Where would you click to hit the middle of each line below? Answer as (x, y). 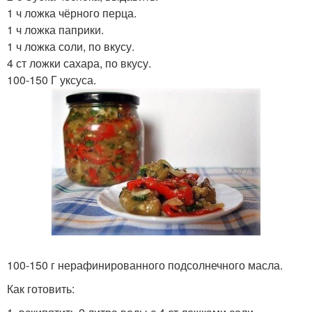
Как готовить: (41, 289)
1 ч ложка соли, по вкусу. (71, 46)
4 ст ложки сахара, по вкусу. (79, 63)
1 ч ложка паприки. (55, 30)
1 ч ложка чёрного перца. (72, 13)
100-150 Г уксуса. (52, 80)
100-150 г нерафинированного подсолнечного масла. (145, 265)
